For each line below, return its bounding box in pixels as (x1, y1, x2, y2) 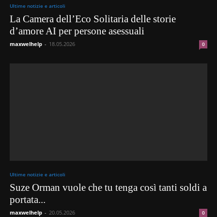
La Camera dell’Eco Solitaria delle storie (10, 13, 176, 25)
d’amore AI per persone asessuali (10, 25, 144, 37)
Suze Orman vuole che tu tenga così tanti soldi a (10, 182, 207, 194)
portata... (10, 194, 46, 206)
